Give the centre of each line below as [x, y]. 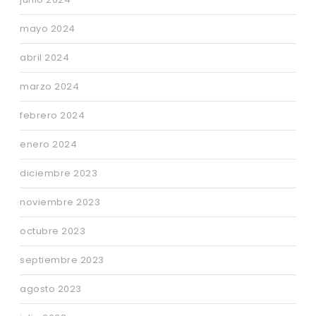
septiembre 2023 [62, 260]
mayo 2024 [48, 29]
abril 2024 [44, 58]
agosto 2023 [51, 289]
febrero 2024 [52, 116]
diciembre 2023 [59, 174]
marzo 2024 [49, 87]
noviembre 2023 [60, 202]
